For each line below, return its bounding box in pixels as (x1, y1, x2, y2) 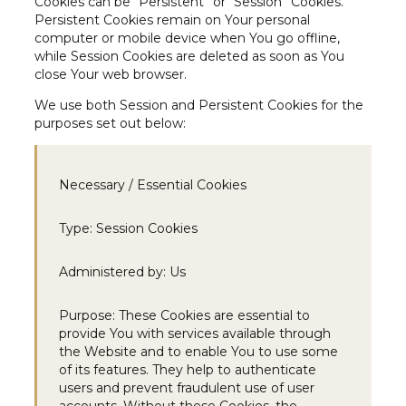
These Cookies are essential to (115, 307, 310, 324)
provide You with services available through (59, 325, 331, 343)
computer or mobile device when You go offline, (34, 30, 340, 47)
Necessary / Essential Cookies (59, 177, 246, 194)
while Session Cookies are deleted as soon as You (34, 48, 344, 65)
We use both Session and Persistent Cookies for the (34, 97, 363, 114)
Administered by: (59, 264, 166, 281)
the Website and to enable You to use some (59, 343, 338, 361)
